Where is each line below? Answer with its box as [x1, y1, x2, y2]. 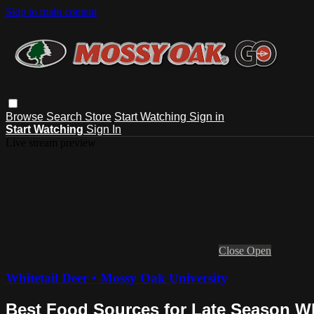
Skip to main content [6, 6, 97, 18]
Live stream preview [6, 136, 96, 149]
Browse [6, 110, 46, 123]
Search [46, 110, 85, 123]
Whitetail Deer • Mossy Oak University [6, 270, 228, 285]
